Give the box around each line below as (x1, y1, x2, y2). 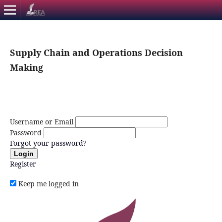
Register (9, 159, 36, 168)
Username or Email (9, 116, 73, 126)
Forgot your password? (9, 138, 87, 148)
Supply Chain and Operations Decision (9, 46, 183, 58)
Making (9, 61, 43, 73)
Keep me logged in (18, 178, 79, 188)
